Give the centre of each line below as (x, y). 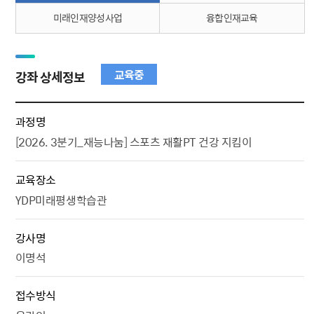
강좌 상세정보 (51, 76)
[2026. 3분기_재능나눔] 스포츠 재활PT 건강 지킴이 (134, 141)
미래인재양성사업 (88, 17)
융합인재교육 (232, 17)
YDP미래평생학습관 (61, 199)
